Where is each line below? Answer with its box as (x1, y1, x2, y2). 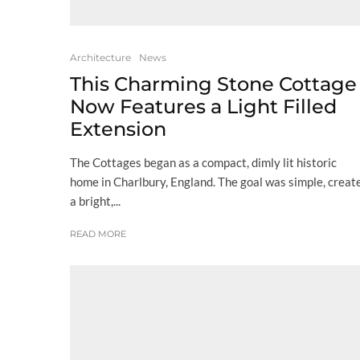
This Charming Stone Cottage (70, 72, 357, 96)
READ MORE (70, 228, 126, 240)
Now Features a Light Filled (70, 95, 337, 119)
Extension (70, 117, 166, 141)
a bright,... (70, 194, 121, 209)
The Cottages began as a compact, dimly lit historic (70, 155, 337, 170)
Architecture (70, 51, 131, 64)
